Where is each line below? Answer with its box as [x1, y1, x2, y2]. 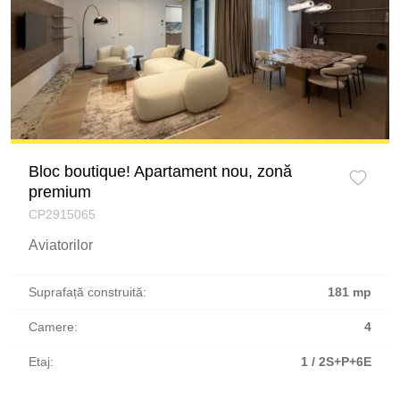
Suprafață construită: [29, 285, 146, 300]
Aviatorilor [29, 237, 93, 254]
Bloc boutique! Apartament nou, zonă [29, 162, 292, 181]
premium [29, 183, 91, 202]
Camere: [29, 320, 78, 335]
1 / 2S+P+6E [301, 354, 371, 370]
